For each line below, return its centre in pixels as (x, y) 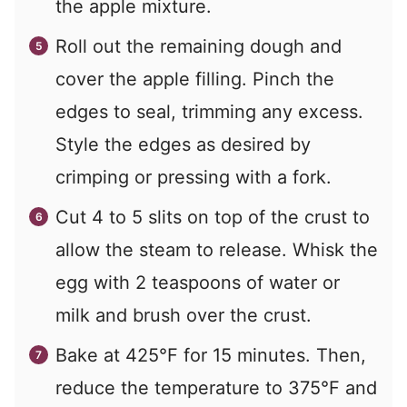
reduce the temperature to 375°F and (216, 387)
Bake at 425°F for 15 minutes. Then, (211, 355)
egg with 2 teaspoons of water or (198, 282)
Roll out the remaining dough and (199, 46)
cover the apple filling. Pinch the (195, 79)
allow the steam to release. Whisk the (217, 249)
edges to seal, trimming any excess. (209, 111)
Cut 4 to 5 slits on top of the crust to (213, 217)
